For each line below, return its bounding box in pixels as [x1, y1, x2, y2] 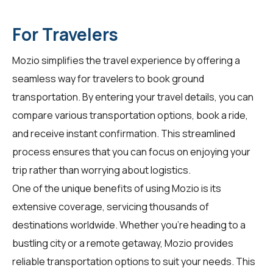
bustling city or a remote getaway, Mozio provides [12, 236, 233, 250]
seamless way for [12, 71, 93, 85]
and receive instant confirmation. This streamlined [12, 126, 235, 140]
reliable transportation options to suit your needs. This [12, 254, 255, 268]
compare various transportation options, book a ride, [12, 108, 248, 122]
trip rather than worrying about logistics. [12, 163, 191, 177]
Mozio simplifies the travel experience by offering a [12, 53, 240, 67]
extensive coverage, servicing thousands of [12, 199, 209, 213]
